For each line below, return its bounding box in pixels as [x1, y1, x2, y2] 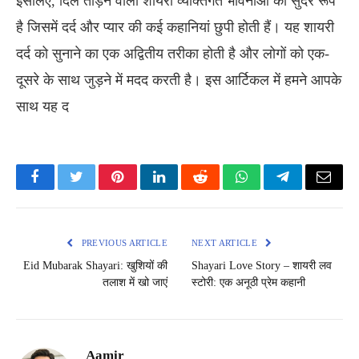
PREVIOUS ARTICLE [79, 238, 167, 248]
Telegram [281, 181, 337, 196]
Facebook [34, 181, 91, 196]
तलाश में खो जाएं [103, 276, 167, 289]
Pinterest [116, 181, 167, 196]
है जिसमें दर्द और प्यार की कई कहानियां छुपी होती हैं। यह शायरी [16, 19, 334, 36]
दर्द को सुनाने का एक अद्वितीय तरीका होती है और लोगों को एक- [16, 46, 329, 63]
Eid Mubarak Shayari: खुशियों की [23, 260, 167, 272]
